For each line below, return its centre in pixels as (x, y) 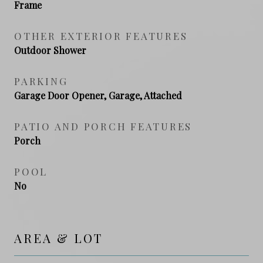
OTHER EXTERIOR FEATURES (101, 36)
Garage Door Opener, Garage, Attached (98, 95)
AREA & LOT (58, 238)
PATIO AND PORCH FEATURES (103, 126)
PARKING (41, 81)
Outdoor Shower (50, 50)
